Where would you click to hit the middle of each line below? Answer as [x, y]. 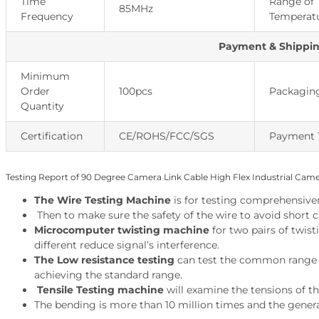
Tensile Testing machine [99, 290]
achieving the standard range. [108, 275]
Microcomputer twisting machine [121, 230]
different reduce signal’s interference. [126, 245]
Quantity [42, 106]
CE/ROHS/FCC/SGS [166, 136]
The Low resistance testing [104, 260]
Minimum [45, 77]
